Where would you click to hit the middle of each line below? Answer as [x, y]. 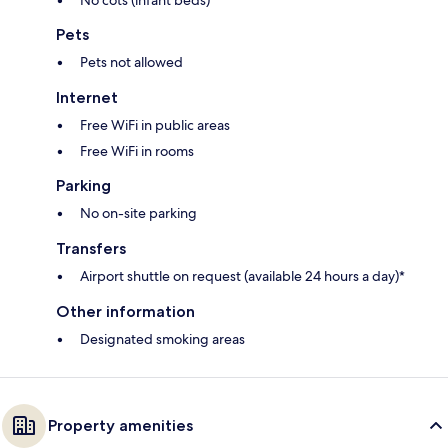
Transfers [91, 249]
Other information [125, 312]
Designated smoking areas [162, 339]
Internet [87, 98]
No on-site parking [138, 213]
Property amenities [120, 426]
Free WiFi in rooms [137, 151]
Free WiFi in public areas [155, 125]
